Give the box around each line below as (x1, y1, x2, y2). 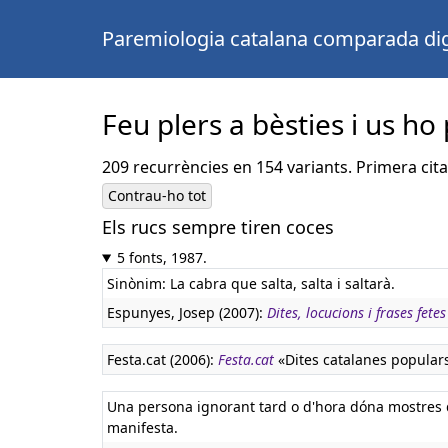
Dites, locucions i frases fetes (267, 303, 446, 322)
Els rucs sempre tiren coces (102, 215, 334, 239)
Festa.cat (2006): (107, 350, 218, 369)
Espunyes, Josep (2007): (107, 303, 267, 322)
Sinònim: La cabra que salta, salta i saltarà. (107, 274, 395, 293)
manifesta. (107, 418, 178, 437)
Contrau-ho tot (108, 186, 206, 205)
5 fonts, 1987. (116, 248, 207, 267)
